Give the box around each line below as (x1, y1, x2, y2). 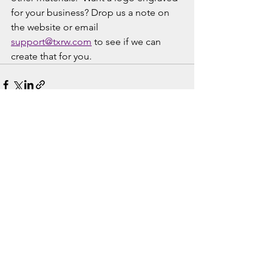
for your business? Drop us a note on (11, 7, 172, 19)
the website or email (11, 21, 101, 33)
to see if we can (92, 36, 163, 48)
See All (168, 148, 194, 159)
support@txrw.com (11, 36, 92, 48)
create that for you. (11, 50, 94, 63)
